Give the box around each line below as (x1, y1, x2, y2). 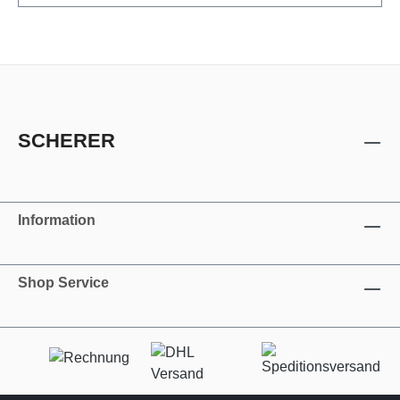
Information (18, 212, 96, 228)
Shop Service (18, 275, 109, 290)
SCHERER (18, 129, 115, 152)
